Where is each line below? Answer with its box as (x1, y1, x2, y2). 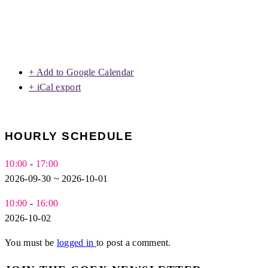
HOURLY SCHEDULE (5, 130, 133, 143)
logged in (56, 237, 97, 248)
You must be (5, 237, 57, 248)
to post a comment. (96, 237, 171, 248)
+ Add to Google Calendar (29, 67, 134, 78)
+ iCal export (29, 82, 81, 93)
